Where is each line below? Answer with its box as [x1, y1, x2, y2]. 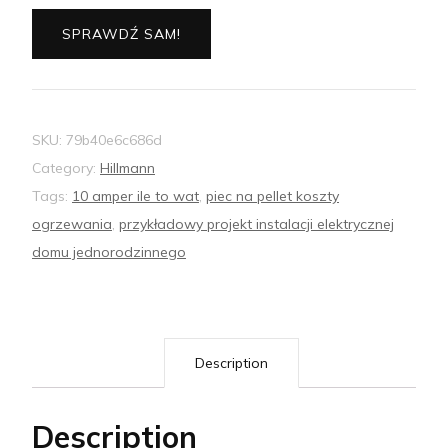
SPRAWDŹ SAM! [62, 25, 181, 44]
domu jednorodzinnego [32, 243, 186, 262]
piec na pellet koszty [206, 187, 339, 206]
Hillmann [100, 159, 155, 178]
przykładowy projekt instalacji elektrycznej [119, 215, 394, 234]
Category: [32, 159, 100, 178]
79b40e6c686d [66, 131, 162, 150]
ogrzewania [32, 215, 112, 234]
